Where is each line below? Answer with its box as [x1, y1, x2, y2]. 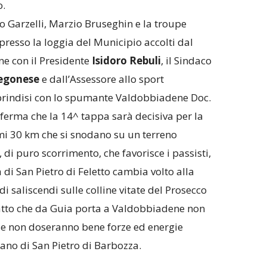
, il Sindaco [160, 53, 212, 67]
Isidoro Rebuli [91, 53, 161, 67]
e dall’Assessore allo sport [39, 72, 164, 86]
